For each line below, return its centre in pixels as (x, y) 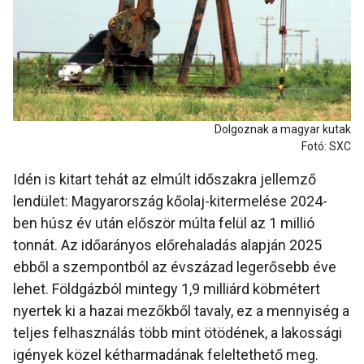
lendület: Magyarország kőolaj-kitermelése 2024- (170, 201)
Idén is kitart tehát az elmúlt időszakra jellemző (165, 180)
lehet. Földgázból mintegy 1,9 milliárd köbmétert (167, 289)
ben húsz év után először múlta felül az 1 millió (164, 223)
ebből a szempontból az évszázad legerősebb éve (175, 267)
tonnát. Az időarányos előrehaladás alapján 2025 (167, 245)
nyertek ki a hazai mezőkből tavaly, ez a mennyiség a (181, 311)
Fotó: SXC (326, 147)
